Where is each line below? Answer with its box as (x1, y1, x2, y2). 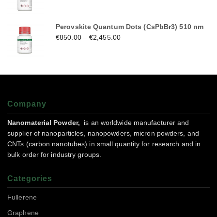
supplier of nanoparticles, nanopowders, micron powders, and (7, 129, 199, 138)
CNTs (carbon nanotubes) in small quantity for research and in (7, 140, 201, 148)
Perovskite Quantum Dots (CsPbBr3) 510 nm (56, 23, 203, 31)
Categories (7, 174, 52, 183)
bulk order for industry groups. (7, 151, 102, 159)
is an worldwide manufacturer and (82, 119, 189, 127)
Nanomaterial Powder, (7, 119, 82, 127)
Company (7, 100, 46, 108)
